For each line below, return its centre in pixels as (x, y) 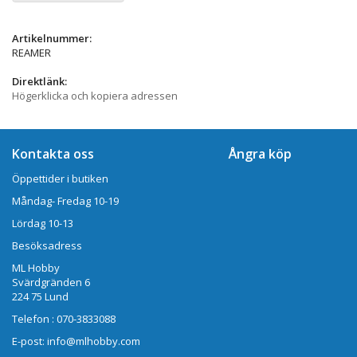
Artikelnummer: (52, 38)
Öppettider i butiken (60, 178)
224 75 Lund (40, 296)
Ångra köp (260, 153)
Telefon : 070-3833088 (64, 318)
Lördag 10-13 (43, 223)
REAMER (31, 52)
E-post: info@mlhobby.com (76, 341)
